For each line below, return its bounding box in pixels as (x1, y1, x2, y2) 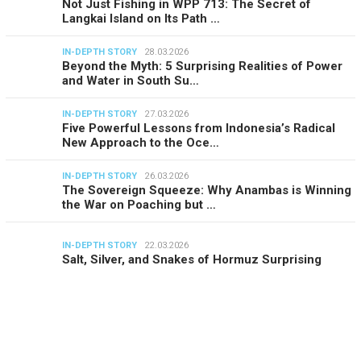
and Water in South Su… (62, 73, 199, 88)
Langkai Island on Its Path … (62, 10, 220, 26)
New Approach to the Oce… (62, 135, 219, 150)
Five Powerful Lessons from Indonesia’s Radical (62, 120, 335, 135)
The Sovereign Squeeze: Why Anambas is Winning (62, 182, 351, 197)
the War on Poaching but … (62, 197, 216, 212)
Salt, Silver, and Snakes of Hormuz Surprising (62, 251, 322, 267)
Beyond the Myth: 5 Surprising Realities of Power (62, 58, 342, 73)
